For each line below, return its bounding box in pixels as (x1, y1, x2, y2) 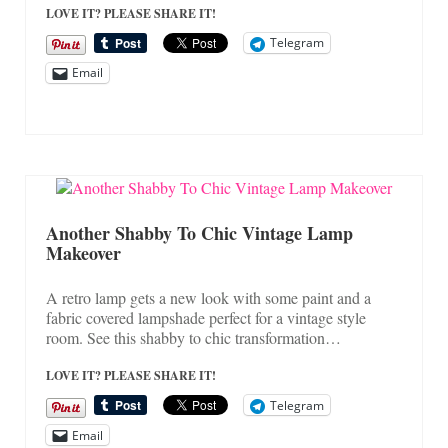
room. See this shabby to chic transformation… (46, 327, 341, 349)
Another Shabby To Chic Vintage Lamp (46, 220, 353, 247)
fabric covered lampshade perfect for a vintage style (46, 307, 366, 329)
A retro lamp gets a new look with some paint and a (46, 287, 371, 309)
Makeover (46, 240, 121, 267)
